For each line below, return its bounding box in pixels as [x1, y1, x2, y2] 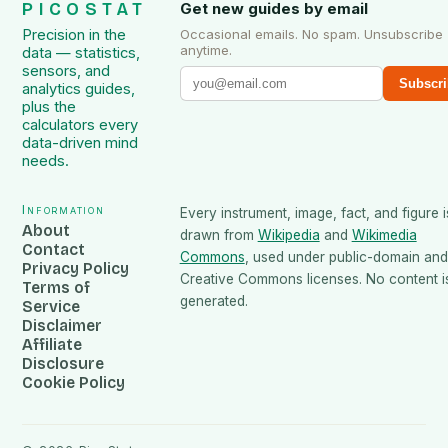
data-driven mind [22, 134, 139, 153]
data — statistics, [22, 44, 141, 63]
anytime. [179, 42, 232, 59]
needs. [22, 152, 70, 171]
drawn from [179, 227, 254, 244]
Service [22, 297, 81, 317]
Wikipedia [257, 227, 320, 244]
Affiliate [22, 335, 83, 355]
